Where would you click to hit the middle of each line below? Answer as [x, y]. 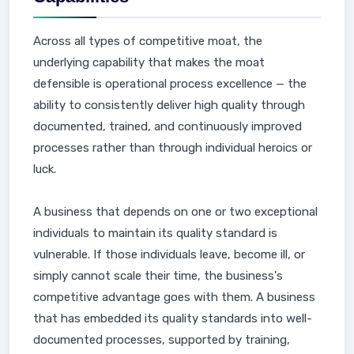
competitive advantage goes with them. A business [174, 297]
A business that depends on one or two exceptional [175, 212]
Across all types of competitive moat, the [148, 41]
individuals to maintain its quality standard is [155, 233]
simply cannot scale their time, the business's [158, 276]
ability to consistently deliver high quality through [169, 105]
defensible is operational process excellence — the [170, 84]
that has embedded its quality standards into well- [173, 318]
